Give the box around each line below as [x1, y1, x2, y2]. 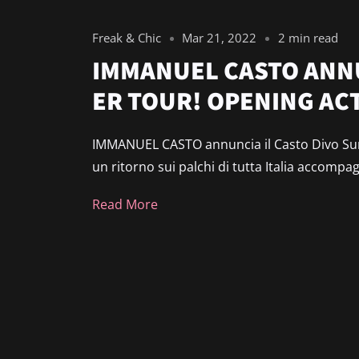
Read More [92, 196, 158, 214]
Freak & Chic [92, 29, 161, 46]
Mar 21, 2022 [182, 29, 257, 46]
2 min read [277, 29, 338, 46]
